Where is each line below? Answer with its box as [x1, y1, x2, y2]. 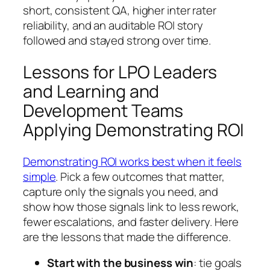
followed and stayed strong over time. [23, 33, 212, 49]
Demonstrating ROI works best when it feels [23, 153, 242, 169]
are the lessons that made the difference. [23, 228, 231, 245]
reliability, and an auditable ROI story [23, 17, 204, 34]
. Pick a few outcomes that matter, [55, 168, 225, 184]
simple [23, 168, 56, 184]
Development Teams [23, 99, 184, 123]
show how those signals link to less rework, [23, 198, 239, 215]
